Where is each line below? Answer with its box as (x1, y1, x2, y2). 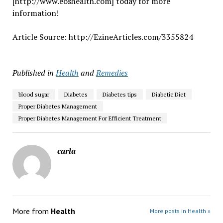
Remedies (96, 67, 128, 79)
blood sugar (18, 91, 49, 99)
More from (12, 206, 51, 217)
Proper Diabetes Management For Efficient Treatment (18, 114, 161, 122)
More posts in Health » (150, 207, 211, 215)
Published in (12, 67, 54, 79)
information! (12, 7, 59, 19)
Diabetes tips (102, 91, 137, 99)
